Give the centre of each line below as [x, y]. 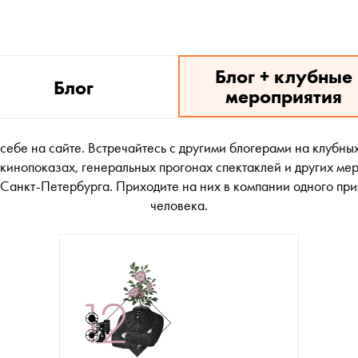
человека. [179, 205]
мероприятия [284, 96]
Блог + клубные [284, 76]
